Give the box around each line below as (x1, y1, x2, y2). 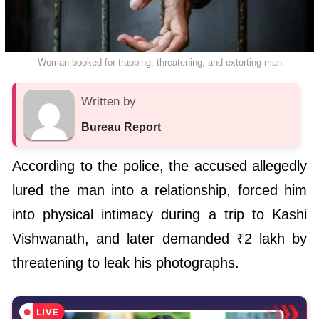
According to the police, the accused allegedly (12, 158, 307, 174)
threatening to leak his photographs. (12, 255, 239, 271)
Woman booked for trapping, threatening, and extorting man (37, 57, 282, 68)
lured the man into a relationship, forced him (12, 182, 307, 199)
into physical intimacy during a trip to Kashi (12, 206, 307, 223)
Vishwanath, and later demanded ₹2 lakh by (12, 231, 307, 247)
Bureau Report (81, 121, 161, 134)
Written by (81, 95, 136, 109)
